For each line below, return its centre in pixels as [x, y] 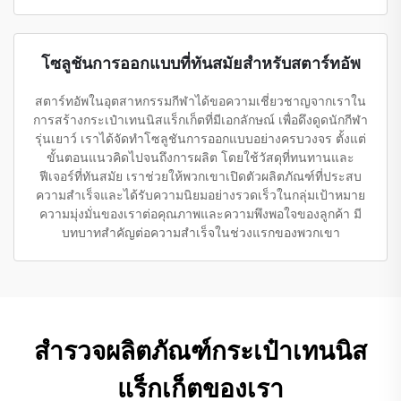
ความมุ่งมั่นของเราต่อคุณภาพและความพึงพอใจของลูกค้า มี [200, 213]
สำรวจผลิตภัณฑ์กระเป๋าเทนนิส [200, 351]
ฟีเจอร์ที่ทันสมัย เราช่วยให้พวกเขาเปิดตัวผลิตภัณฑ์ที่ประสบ [200, 176]
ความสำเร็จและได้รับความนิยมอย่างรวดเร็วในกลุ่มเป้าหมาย [200, 195]
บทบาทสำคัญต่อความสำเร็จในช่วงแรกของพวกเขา [200, 232]
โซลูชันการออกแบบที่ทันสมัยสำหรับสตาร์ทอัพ [200, 63]
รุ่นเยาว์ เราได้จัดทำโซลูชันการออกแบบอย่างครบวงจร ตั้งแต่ [200, 138]
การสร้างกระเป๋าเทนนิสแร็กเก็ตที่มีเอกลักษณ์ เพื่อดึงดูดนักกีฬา [200, 119]
